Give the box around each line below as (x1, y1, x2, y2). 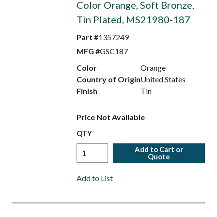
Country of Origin (76, 75, 140, 84)
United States (140, 75, 186, 84)
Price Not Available (76, 112, 145, 122)
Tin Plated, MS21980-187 (76, 14, 190, 25)
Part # (76, 32, 98, 42)
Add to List (76, 173, 113, 183)
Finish (76, 86, 97, 95)
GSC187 (99, 46, 128, 56)
